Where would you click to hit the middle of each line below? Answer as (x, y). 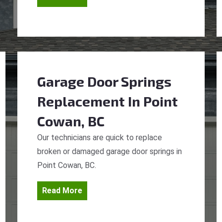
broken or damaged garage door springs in (110, 151)
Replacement (81, 101)
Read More (62, 191)
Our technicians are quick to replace (100, 138)
